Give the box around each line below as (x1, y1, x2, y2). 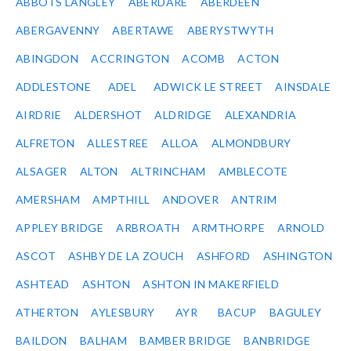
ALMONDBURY (211, 136, 291, 150)
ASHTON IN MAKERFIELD (143, 277, 280, 291)
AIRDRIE (16, 108, 62, 122)
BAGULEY (269, 306, 322, 320)
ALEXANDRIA (224, 108, 297, 122)
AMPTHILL (92, 193, 150, 207)
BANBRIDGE (244, 334, 311, 348)
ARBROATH (116, 221, 180, 235)
